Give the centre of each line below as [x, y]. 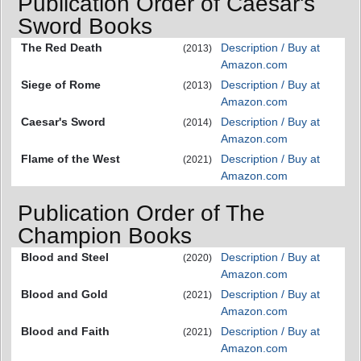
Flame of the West [71, 159]
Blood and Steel [65, 257]
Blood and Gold [64, 294]
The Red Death [62, 48]
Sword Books [85, 27]
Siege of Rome [61, 85]
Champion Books [105, 235]
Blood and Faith [65, 331]
